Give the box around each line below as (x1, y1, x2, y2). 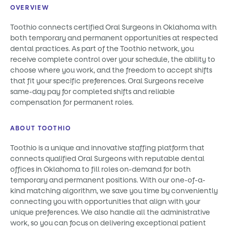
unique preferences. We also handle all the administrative (10, 208, 210, 217)
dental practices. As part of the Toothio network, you (10, 44, 194, 54)
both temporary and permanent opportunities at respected (10, 33, 218, 43)
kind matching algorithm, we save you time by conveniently (10, 186, 218, 196)
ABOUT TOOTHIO (10, 124, 72, 132)
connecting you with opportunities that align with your (10, 197, 200, 207)
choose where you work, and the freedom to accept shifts (10, 65, 212, 75)
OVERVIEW (10, 4, 50, 12)
